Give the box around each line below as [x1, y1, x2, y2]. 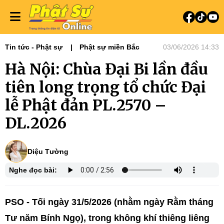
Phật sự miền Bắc [79, 43, 139, 51]
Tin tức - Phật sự [5, 43, 62, 51]
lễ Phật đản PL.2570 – [5, 95, 166, 114]
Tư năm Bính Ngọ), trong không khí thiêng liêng [5, 213, 209, 223]
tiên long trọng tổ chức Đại [5, 77, 206, 96]
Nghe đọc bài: [9, 166, 57, 174]
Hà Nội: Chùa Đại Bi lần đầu [5, 59, 208, 78]
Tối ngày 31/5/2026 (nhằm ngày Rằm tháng [32, 197, 213, 207]
